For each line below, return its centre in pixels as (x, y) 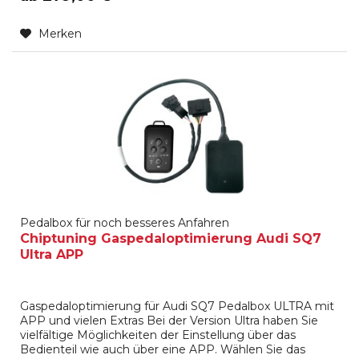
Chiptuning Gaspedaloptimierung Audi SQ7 (171, 239)
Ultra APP (52, 255)
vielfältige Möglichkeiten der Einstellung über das (158, 335)
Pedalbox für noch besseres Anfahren (125, 223)
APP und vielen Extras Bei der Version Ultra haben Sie (169, 321)
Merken (61, 33)
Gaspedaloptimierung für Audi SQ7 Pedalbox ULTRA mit (177, 307)
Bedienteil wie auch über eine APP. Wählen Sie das (163, 350)
